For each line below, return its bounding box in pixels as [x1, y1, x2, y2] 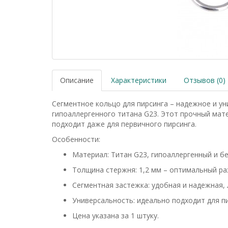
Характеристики [111, 75, 166, 85]
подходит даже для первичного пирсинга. [52, 119, 196, 129]
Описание [60, 75, 94, 85]
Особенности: [52, 134, 100, 144]
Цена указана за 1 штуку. [72, 211, 159, 220]
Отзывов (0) [184, 75, 225, 85]
